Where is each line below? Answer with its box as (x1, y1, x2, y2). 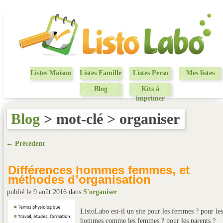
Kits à (141, 85, 159, 93)
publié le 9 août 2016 (7, 188, 69, 196)
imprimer (136, 95, 165, 102)
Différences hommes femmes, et (8, 163, 190, 177)
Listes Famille (80, 69, 121, 77)
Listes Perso (132, 69, 168, 77)
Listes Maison (30, 69, 71, 77)
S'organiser (83, 188, 117, 196)
